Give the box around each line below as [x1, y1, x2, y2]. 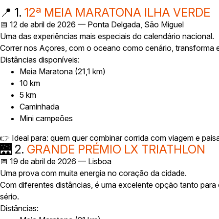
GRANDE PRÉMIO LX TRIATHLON [27, 142, 205, 156]
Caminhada [20, 102, 59, 111]
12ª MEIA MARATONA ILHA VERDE [24, 5, 210, 20]
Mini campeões [20, 113, 73, 123]
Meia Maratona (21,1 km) [20, 66, 106, 76]
